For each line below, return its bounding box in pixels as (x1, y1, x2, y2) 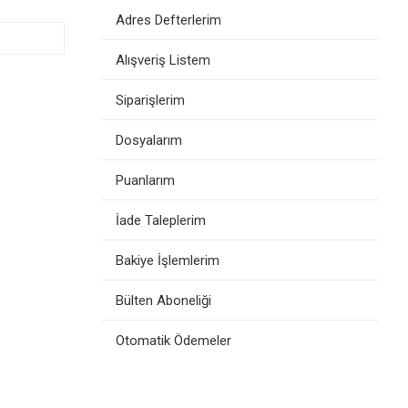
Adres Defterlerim (116, 12, 221, 28)
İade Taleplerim (116, 212, 206, 229)
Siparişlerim (116, 92, 185, 108)
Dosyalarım (116, 132, 182, 148)
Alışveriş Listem (116, 52, 210, 68)
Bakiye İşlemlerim (116, 252, 219, 269)
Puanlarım (116, 172, 175, 189)
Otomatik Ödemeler (116, 332, 231, 349)
